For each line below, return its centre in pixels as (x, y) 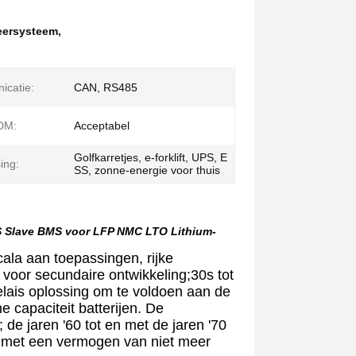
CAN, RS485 (106, 87)
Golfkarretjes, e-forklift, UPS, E (151, 157)
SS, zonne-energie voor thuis (147, 170)
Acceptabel (102, 126)
